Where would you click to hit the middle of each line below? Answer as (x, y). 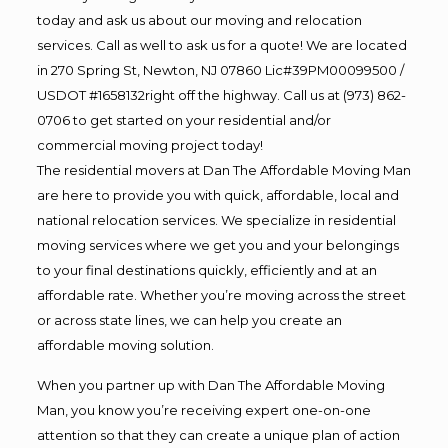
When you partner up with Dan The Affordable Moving (210, 384)
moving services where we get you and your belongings (217, 244)
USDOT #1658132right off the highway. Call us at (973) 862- (221, 94)
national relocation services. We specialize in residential (216, 219)
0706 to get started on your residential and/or (183, 119)
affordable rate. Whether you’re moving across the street (221, 294)
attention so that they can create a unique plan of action (218, 434)
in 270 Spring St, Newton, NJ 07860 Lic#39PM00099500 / (220, 69)
